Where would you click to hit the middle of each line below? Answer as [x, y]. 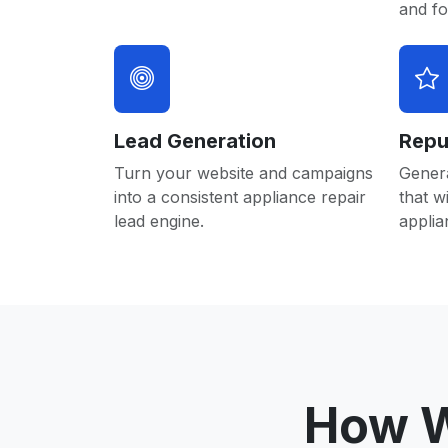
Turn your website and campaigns [243, 173]
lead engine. [159, 221]
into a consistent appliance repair [240, 197]
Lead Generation [195, 141]
